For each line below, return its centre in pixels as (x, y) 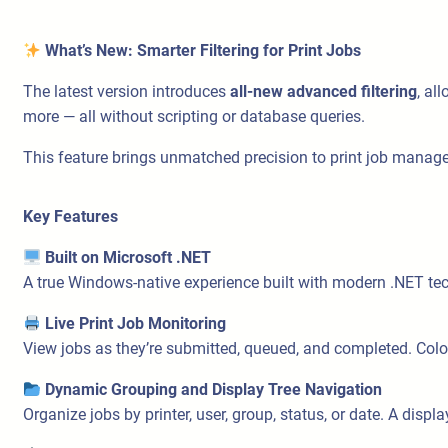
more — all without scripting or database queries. (194, 117)
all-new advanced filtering (323, 92)
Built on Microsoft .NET (128, 258)
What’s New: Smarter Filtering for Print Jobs (201, 51)
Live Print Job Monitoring (136, 324)
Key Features (70, 217)
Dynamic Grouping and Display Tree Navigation (214, 390)
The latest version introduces (126, 92)
